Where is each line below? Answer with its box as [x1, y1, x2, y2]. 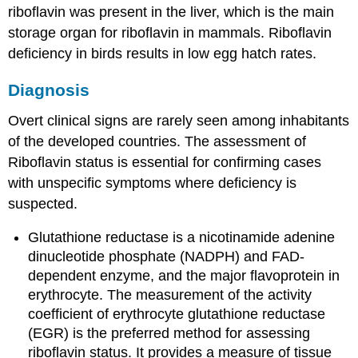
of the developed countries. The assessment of [8, 133, 307, 149]
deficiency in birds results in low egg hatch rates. [8, 46, 317, 62]
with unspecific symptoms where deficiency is [8, 174, 297, 191]
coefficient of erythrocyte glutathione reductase [28, 306, 326, 323]
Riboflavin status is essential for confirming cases [8, 153, 322, 170]
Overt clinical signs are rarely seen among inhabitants [8, 112, 350, 129]
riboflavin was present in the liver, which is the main [8, 4, 335, 21]
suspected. [8, 195, 78, 212]
